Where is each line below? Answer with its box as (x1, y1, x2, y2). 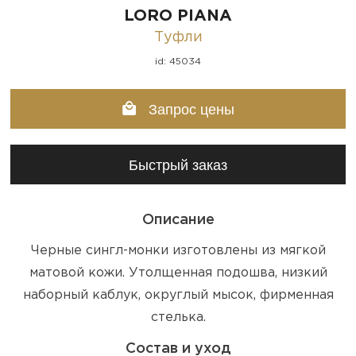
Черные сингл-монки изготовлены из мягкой (30, 244, 326, 257)
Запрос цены (144, 101, 234, 118)
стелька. (150, 311, 206, 323)
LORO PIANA (124, 8, 232, 23)
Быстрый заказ (129, 157, 227, 173)
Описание (141, 213, 215, 226)
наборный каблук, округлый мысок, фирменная (22, 288, 334, 301)
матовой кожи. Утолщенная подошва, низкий (29, 266, 327, 279)
